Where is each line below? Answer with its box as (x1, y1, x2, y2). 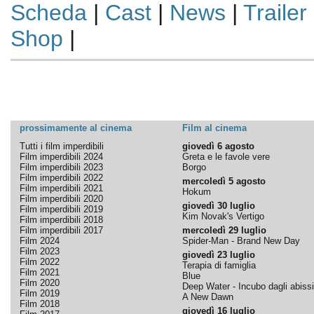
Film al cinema (182, 123, 247, 133)
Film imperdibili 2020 (19, 193, 103, 204)
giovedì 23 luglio (182, 250, 255, 260)
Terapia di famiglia (182, 260, 256, 271)
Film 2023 (19, 246, 60, 257)
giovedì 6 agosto (182, 141, 254, 151)
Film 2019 (19, 288, 60, 299)
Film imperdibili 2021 (19, 183, 103, 193)
